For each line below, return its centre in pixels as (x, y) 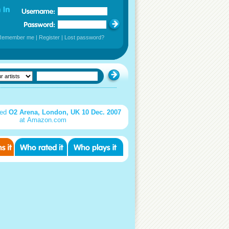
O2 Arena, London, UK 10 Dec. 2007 (65, 112)
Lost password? (84, 37)
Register (49, 37)
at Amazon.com (43, 120)
